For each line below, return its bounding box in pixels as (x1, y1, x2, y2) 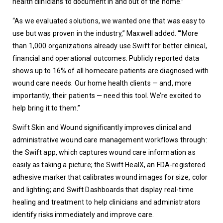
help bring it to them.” (12, 104, 81, 112)
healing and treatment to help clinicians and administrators (12, 198, 201, 206)
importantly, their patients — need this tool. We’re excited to (12, 92, 201, 100)
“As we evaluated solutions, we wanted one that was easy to (12, 17, 206, 25)
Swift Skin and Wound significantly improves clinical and (12, 123, 191, 131)
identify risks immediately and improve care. (12, 211, 154, 219)
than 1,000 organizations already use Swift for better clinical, (12, 42, 207, 50)
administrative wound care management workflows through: (12, 136, 207, 144)
